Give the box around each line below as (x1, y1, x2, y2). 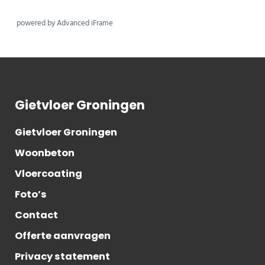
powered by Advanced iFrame (16, 17, 113, 30)
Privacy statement (14, 250, 110, 264)
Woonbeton (14, 146, 75, 160)
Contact (14, 208, 58, 222)
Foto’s (14, 188, 47, 202)
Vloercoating (14, 167, 82, 181)
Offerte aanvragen (14, 229, 111, 243)
